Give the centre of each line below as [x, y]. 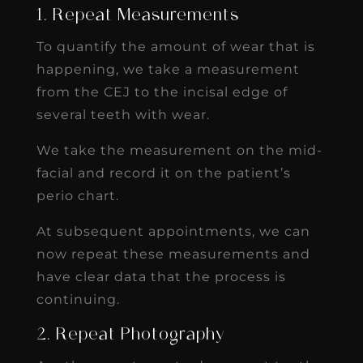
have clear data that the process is [161, 276]
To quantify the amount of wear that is [175, 46]
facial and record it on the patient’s [163, 173]
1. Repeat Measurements [137, 16]
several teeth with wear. [123, 114]
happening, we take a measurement [168, 69]
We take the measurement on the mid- [179, 150]
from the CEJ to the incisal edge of [162, 92]
